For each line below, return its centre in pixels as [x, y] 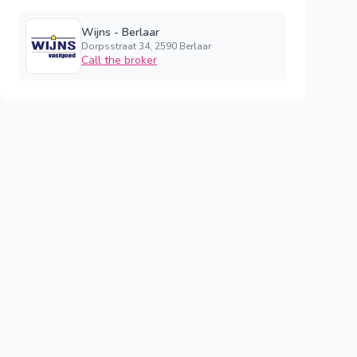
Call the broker [119, 60]
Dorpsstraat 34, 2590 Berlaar [146, 46]
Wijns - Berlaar [120, 32]
